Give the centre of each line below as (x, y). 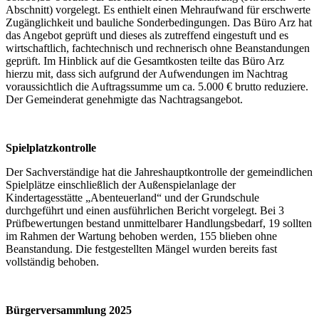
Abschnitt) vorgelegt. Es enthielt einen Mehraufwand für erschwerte (158, 9)
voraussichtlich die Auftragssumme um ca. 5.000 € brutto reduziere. (157, 86)
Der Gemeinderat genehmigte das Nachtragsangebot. (124, 99)
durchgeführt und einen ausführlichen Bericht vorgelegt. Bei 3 (145, 210)
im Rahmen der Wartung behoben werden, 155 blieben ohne (141, 236)
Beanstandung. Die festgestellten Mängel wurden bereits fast (141, 249)
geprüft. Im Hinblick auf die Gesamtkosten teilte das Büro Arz (145, 61)
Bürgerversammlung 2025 (69, 310)
